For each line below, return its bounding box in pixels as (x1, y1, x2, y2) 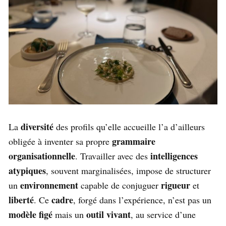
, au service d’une (131, 208, 196, 221)
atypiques (9, 164, 46, 178)
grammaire (112, 135, 155, 148)
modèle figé (9, 208, 52, 221)
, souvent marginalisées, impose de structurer (46, 164, 211, 177)
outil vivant (86, 208, 131, 221)
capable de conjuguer (78, 179, 161, 192)
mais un (52, 208, 86, 221)
